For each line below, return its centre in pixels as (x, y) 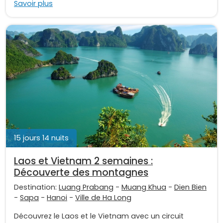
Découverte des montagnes (81, 172)
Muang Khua (144, 187)
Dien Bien (190, 187)
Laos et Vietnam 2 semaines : (83, 161)
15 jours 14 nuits (41, 138)
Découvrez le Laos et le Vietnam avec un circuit (99, 216)
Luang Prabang (86, 187)
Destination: (36, 187)
